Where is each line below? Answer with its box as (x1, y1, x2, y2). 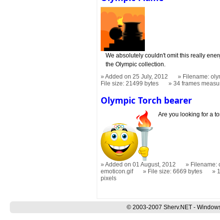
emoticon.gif (101, 167, 134, 175)
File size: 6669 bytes (148, 167, 203, 175)
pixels (101, 174, 117, 182)
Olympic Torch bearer (101, 94, 192, 107)
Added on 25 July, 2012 (105, 73, 168, 81)
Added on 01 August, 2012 (105, 161, 176, 168)
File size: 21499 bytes (101, 80, 159, 87)
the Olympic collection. (106, 61, 166, 68)
